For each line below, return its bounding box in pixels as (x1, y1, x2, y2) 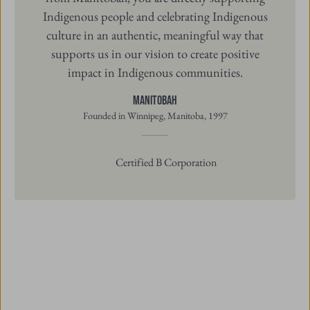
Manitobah (133, 93, 177, 109)
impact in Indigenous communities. (67, 63, 243, 80)
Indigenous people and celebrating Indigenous (42, 7, 268, 24)
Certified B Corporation (116, 154, 217, 170)
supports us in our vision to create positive (51, 44, 259, 62)
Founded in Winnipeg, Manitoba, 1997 (82, 109, 228, 122)
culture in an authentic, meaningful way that (46, 26, 264, 43)
